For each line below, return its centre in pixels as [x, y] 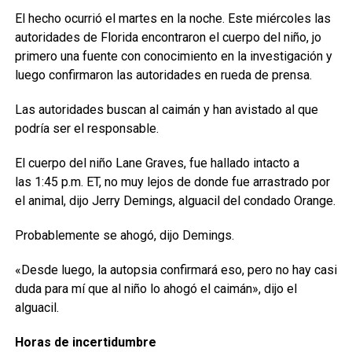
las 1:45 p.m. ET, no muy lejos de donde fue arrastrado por [172, 182]
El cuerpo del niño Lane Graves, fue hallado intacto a [157, 163]
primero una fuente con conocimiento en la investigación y [173, 56]
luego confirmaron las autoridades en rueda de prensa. [163, 75]
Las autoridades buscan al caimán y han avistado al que [166, 110]
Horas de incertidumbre [85, 342]
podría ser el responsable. [86, 128]
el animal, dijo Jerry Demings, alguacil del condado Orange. [175, 201]
